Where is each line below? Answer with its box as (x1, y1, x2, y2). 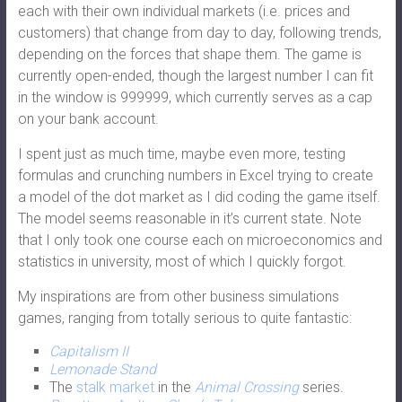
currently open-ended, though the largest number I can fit (17, 66, 373, 84)
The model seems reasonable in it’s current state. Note (17, 209, 362, 227)
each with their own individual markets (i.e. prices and (17, 2, 350, 20)
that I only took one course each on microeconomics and (17, 231, 382, 249)
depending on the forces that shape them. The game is (17, 45, 362, 63)
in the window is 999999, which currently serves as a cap (17, 88, 372, 106)
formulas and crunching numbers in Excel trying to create (17, 166, 373, 184)
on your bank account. (17, 109, 159, 127)
